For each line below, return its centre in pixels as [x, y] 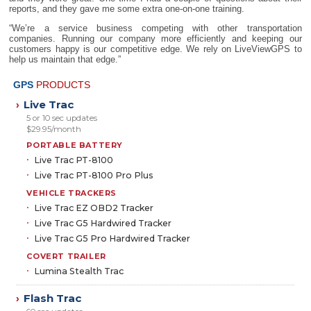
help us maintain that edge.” [65, 59]
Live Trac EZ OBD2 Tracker [94, 208]
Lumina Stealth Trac [79, 271]
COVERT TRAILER [66, 257]
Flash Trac [53, 299]
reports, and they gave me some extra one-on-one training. [127, 8]
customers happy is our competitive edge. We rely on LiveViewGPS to [155, 49]
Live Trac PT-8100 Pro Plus [94, 175]
